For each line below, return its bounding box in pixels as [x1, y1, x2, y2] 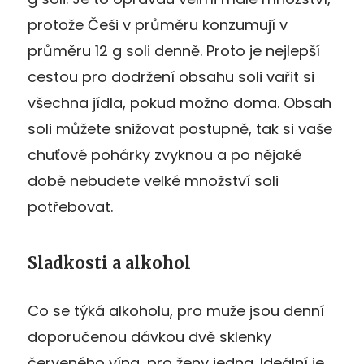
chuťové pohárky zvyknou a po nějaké [28, 144, 301, 165]
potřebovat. [28, 196, 113, 217]
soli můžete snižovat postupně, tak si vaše [28, 118, 332, 139]
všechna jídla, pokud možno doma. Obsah [28, 92, 331, 113]
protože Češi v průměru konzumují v [28, 14, 288, 35]
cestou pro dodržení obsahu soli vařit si [28, 66, 314, 87]
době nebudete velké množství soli [28, 170, 279, 191]
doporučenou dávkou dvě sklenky [28, 326, 271, 347]
